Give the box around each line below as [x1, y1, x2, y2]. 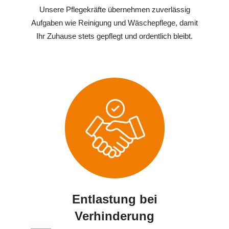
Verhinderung [75, 209, 154, 223]
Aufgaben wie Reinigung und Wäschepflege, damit [31, 18, 198, 27]
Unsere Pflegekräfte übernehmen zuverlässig [39, 5, 190, 14]
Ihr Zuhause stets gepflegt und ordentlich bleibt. [36, 31, 193, 40]
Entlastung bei [72, 192, 157, 206]
